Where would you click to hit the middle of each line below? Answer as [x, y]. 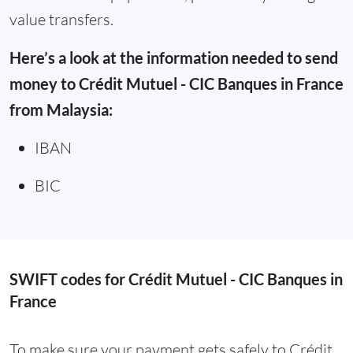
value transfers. [61, 20]
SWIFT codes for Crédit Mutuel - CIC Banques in [176, 279]
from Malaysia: [61, 110]
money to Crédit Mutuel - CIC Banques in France [176, 84]
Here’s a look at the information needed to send [174, 58]
